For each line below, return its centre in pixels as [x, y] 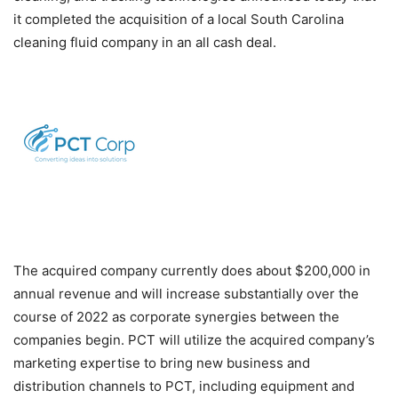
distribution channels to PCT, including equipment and [184, 386]
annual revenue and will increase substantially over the [186, 294]
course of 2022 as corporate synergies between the [176, 317]
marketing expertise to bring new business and [162, 363]
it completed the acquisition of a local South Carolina [179, 20]
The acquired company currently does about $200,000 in [192, 271]
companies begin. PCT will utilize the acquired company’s [194, 340]
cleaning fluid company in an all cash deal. [145, 43]
